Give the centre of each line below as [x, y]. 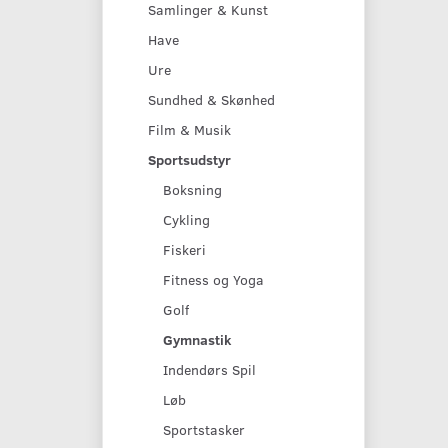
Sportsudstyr [189, 159]
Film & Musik [189, 129]
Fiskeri [184, 249]
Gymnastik [197, 339]
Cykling [186, 219]
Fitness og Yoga [213, 279]
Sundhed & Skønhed [211, 99]
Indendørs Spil [209, 369]
